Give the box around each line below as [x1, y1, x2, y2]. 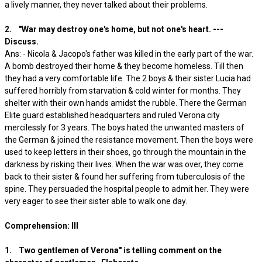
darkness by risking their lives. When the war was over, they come [5, 160, 243, 169]
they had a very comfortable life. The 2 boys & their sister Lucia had [5, 74, 251, 83]
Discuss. [5, 37, 39, 46]
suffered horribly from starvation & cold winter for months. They [5, 86, 241, 95]
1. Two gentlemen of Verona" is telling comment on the [5, 246, 222, 255]
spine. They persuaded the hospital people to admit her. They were [5, 184, 249, 194]
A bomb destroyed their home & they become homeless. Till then [5, 61, 243, 71]
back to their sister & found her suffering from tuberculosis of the [5, 172, 245, 181]
